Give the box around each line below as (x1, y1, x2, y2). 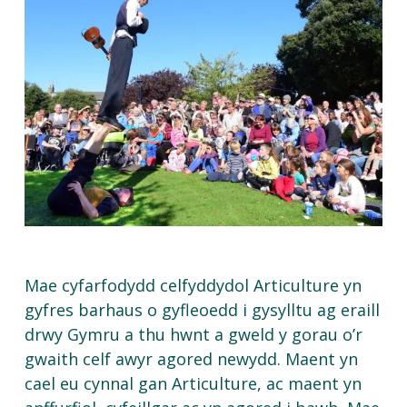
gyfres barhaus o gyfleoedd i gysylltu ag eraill (24, 299, 380, 322)
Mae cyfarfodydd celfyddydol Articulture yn (24, 274, 362, 297)
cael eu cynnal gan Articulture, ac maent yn (24, 372, 362, 395)
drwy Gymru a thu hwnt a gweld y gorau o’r (24, 323, 362, 346)
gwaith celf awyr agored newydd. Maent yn (24, 348, 358, 371)
